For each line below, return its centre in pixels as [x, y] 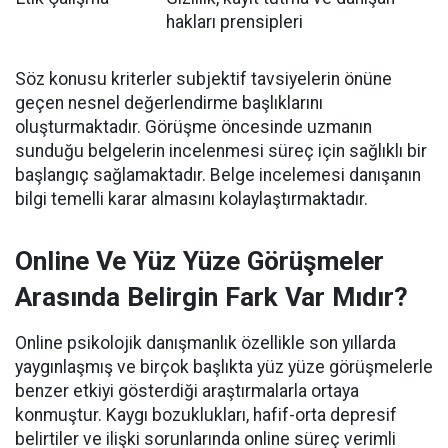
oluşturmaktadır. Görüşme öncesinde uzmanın [193, 127]
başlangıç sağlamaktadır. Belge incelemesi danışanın [218, 175]
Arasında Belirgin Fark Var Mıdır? [211, 297]
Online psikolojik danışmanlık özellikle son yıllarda [205, 343]
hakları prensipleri [234, 22]
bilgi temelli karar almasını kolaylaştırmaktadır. [191, 199]
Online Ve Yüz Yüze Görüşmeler [199, 261]
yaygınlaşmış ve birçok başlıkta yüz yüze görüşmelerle [224, 367]
